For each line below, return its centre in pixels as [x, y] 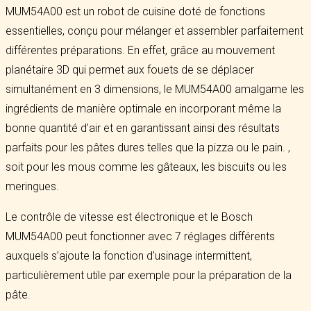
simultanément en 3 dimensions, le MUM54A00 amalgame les [155, 89]
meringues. [32, 186]
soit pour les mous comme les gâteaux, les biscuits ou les [146, 167]
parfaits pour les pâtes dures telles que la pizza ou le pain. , [148, 148]
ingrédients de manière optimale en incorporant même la [143, 109]
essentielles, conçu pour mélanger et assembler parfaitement [154, 31]
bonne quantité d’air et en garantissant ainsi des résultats [143, 128]
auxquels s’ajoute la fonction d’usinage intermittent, [129, 256]
